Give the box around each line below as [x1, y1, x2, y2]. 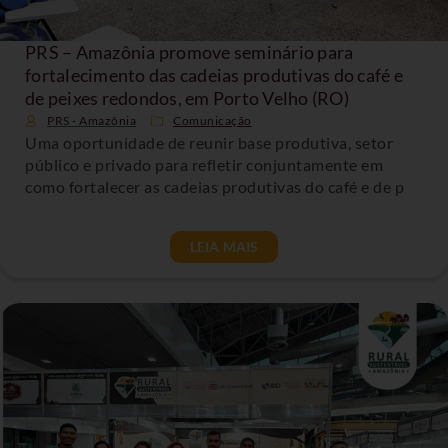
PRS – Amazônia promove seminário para [25, 40, 354, 63]
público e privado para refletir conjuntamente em [25, 154, 383, 174]
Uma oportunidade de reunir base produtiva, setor [25, 132, 393, 152]
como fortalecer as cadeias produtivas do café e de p [25, 176, 404, 196]
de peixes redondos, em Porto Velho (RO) [25, 86, 349, 109]
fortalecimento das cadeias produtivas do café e [25, 63, 403, 86]
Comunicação [173, 112, 252, 128]
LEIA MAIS [189, 237, 259, 255]
